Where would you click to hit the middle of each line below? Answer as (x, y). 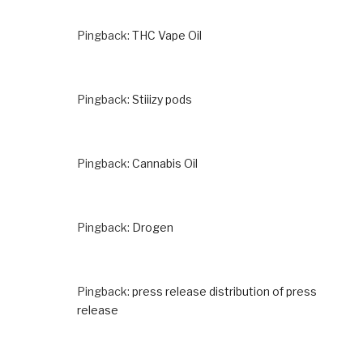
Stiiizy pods (162, 99)
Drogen (153, 227)
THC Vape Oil (167, 35)
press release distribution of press (224, 291)
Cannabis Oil (165, 163)
